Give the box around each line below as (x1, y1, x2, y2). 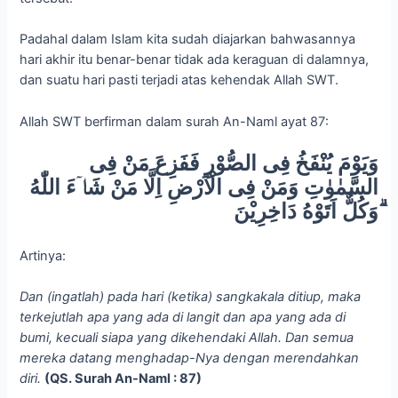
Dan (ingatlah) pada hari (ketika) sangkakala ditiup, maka (20, 288, 362, 305)
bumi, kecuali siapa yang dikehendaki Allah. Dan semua (20, 329, 354, 346)
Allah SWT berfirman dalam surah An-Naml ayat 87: (20, 113, 330, 130)
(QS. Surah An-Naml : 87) (44, 370, 203, 386)
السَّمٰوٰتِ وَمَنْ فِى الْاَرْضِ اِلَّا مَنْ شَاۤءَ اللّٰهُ (28, 174, 378, 201)
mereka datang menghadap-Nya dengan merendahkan (20, 349, 360, 366)
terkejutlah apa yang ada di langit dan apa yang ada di (20, 308, 346, 325)
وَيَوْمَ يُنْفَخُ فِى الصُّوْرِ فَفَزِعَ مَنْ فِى (88, 150, 378, 177)
